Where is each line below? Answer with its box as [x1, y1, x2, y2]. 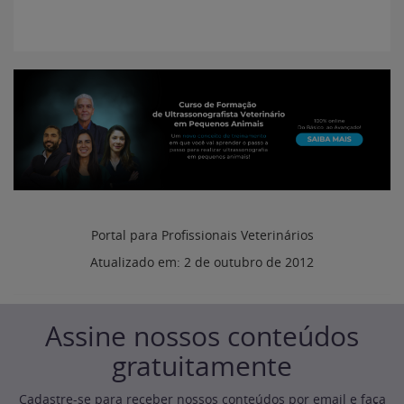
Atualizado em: [90, 253, 184, 271]
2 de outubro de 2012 [184, 253, 314, 271]
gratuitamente [112, 348, 292, 385]
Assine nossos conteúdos [45, 318, 359, 355]
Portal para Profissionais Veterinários [90, 226, 314, 244]
